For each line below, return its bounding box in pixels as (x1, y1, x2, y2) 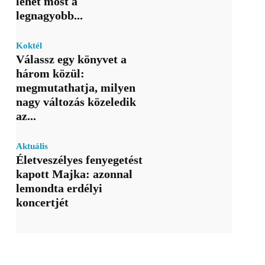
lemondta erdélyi (15, 182, 102, 195)
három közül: (15, 67, 85, 80)
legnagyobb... (15, 9, 83, 22)
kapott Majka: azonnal (15, 167, 132, 181)
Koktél (15, 41, 42, 51)
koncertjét (15, 196, 69, 209)
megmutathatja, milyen (15, 81, 135, 95)
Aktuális (15, 141, 48, 151)
